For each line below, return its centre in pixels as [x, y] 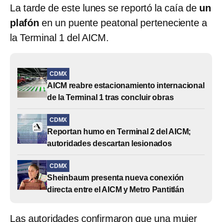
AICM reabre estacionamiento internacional [126, 85]
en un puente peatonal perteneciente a [123, 23]
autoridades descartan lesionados [110, 143]
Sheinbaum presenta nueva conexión [116, 177]
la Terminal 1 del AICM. [59, 37]
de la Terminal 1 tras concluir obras [111, 97]
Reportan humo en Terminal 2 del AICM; [119, 131]
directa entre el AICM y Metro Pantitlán [116, 189]
